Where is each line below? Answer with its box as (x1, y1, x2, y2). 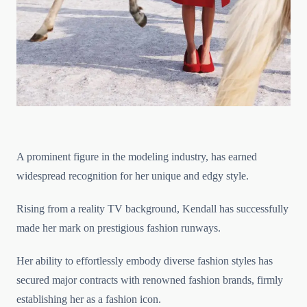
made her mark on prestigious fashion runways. (16, 222, 221, 234)
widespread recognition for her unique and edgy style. (16, 170, 249, 182)
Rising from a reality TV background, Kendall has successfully (16, 203, 288, 215)
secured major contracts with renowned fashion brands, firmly (16, 274, 283, 286)
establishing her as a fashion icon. (16, 293, 161, 306)
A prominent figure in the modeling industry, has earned (16, 151, 257, 163)
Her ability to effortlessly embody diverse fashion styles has (16, 255, 273, 267)
